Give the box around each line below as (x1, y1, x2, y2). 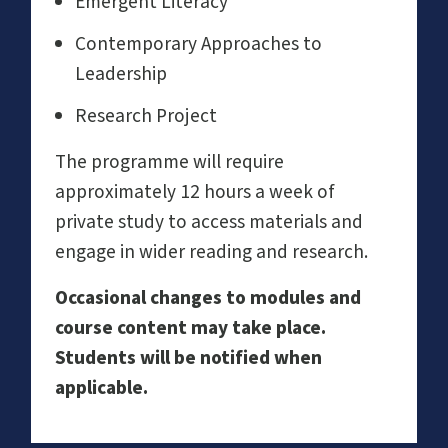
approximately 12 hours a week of (55, 177, 335, 206)
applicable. (55, 373, 148, 402)
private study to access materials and (55, 207, 363, 236)
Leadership (75, 59, 167, 88)
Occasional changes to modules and (55, 283, 361, 312)
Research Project (75, 101, 217, 130)
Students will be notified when (55, 343, 322, 372)
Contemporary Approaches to (75, 29, 322, 58)
